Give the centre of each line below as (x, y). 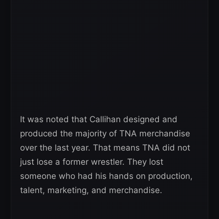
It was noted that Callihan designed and (99, 119)
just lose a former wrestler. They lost (92, 162)
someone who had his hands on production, (106, 176)
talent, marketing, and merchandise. (91, 190)
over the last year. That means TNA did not (105, 147)
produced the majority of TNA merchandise (105, 133)
